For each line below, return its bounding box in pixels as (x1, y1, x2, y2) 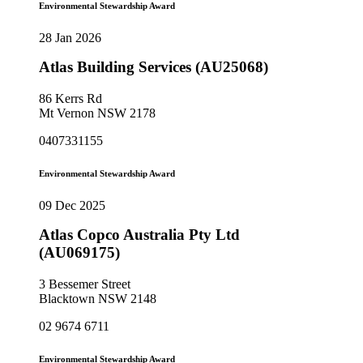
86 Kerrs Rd (39, 92, 102, 106)
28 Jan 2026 (39, 31, 101, 45)
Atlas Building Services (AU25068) (39, 58, 268, 76)
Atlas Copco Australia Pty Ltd (39, 226, 240, 244)
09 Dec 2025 (39, 199, 105, 213)
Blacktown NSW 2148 (39, 291, 156, 305)
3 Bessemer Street (39, 276, 130, 291)
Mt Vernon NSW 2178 (39, 106, 156, 121)
